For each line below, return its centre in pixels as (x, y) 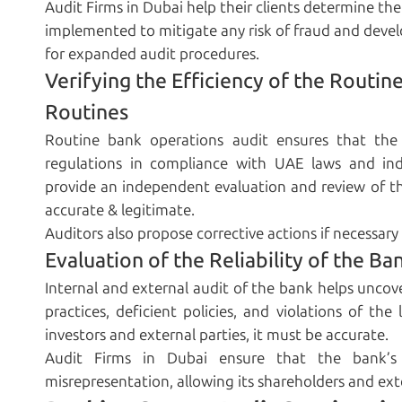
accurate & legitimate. (120, 210)
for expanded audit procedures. (152, 54)
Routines (87, 113)
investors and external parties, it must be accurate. (217, 335)
